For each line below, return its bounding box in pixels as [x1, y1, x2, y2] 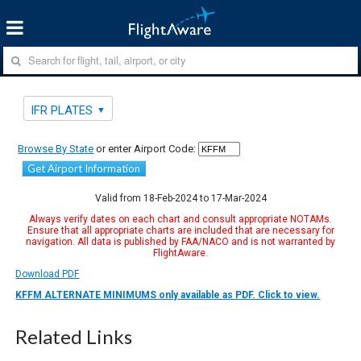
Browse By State [18, 142, 94, 155]
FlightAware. [153, 247, 208, 259]
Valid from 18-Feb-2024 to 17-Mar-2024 [94, 192, 267, 204]
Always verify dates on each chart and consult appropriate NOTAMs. [29, 213, 332, 225]
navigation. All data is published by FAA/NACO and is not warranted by [26, 235, 335, 247]
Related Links [15, 324, 133, 348]
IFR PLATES [31, 102, 93, 118]
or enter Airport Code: [93, 142, 197, 155]
